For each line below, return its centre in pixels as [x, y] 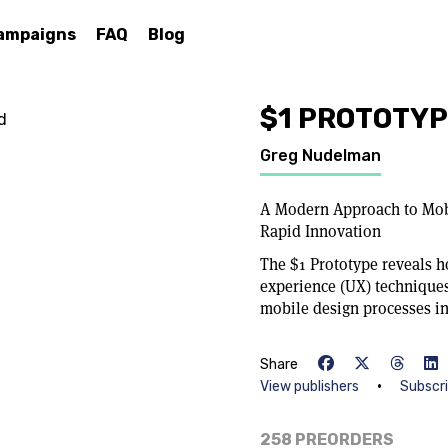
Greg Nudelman [320, 155]
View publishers [309, 386]
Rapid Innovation [320, 231]
